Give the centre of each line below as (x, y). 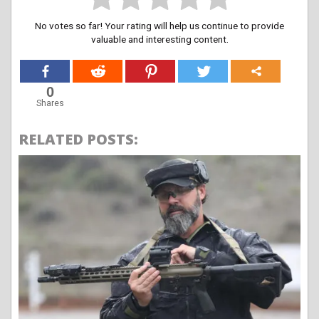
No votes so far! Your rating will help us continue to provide (159, 26)
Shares (50, 104)
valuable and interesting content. (159, 40)
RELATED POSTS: (78, 140)
